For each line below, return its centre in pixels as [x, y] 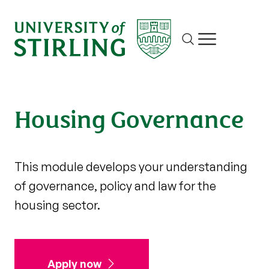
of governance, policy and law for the [115, 186]
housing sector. [57, 205]
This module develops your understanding [131, 166]
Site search [208, 46]
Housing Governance [129, 117]
